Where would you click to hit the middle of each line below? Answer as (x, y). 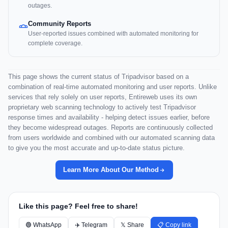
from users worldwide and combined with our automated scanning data (111, 138)
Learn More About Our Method (111, 170)
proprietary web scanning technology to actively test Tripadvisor (102, 107)
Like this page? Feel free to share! (78, 206)
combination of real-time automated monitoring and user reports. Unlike (112, 87)
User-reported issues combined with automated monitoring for (113, 34)
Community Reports (60, 24)
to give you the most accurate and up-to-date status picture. (96, 148)
